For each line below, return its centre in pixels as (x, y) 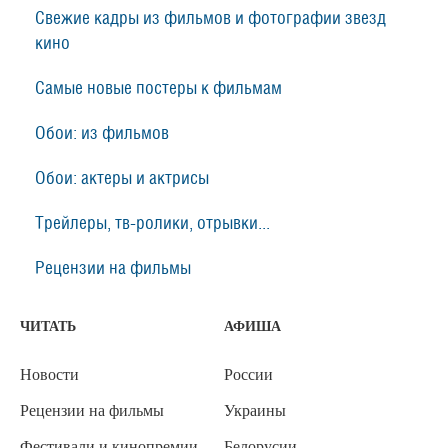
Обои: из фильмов (102, 133)
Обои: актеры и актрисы (122, 178)
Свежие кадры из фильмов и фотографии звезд (210, 18)
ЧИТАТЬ (48, 326)
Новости (49, 374)
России (248, 374)
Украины (255, 410)
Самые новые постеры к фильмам (158, 88)
